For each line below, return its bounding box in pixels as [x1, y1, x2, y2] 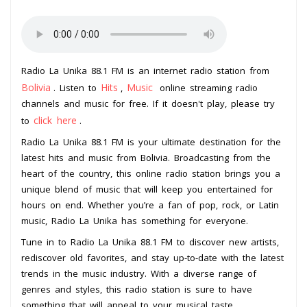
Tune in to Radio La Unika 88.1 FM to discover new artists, [21, 236, 279, 249]
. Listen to [53, 82, 101, 95]
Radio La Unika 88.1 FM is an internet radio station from [21, 64, 269, 77]
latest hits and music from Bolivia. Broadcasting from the [21, 151, 271, 164]
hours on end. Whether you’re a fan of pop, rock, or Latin [21, 199, 279, 212]
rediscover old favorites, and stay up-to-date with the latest [21, 251, 284, 265]
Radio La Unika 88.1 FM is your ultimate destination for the [21, 136, 281, 149]
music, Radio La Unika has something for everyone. [21, 214, 248, 228]
